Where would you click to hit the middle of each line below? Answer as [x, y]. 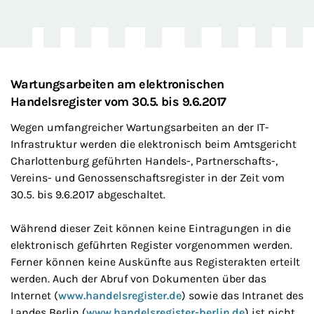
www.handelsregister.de [120, 295]
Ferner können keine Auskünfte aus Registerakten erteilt [155, 262]
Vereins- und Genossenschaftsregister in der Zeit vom [148, 178]
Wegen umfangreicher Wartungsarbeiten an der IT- [140, 127]
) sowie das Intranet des [243, 295]
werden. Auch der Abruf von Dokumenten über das [138, 279]
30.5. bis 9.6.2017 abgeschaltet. [88, 194]
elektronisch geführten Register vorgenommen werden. [151, 245]
